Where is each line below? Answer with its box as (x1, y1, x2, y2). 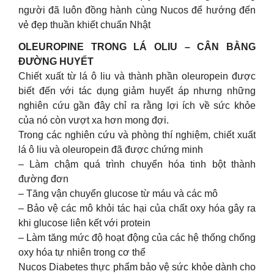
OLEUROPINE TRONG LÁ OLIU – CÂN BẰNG (18, 41, 256, 52)
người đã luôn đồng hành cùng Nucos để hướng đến (18, 4, 256, 15)
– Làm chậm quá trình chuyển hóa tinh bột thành (18, 158, 256, 169)
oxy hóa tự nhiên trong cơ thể (18, 246, 146, 257)
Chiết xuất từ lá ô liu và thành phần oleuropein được (18, 70, 256, 81)
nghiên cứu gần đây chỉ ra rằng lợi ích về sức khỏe (18, 100, 256, 111)
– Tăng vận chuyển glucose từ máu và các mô (18, 188, 218, 199)
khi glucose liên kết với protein (18, 217, 150, 228)
